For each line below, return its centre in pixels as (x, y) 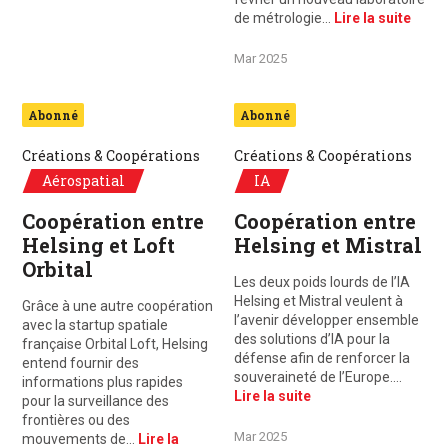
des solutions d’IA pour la (312, 339)
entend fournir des (80, 363)
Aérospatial (83, 180)
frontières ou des (76, 420)
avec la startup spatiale (95, 325)
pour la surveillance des (95, 401)
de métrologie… (284, 18)
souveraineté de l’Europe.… (318, 377)
